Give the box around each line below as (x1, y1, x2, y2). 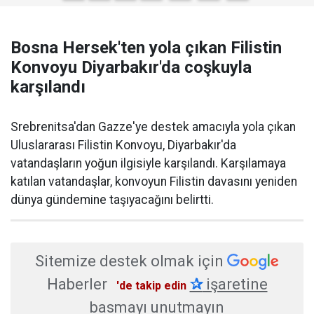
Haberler (46, 275, 107, 293)
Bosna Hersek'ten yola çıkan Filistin (11, 37, 282, 57)
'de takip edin (116, 278, 186, 292)
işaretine (202, 275, 268, 293)
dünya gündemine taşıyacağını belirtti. (11, 192, 214, 207)
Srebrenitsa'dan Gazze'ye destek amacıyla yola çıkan (11, 119, 296, 134)
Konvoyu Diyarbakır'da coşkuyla (11, 57, 252, 77)
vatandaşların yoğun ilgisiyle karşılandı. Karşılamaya (11, 156, 286, 170)
